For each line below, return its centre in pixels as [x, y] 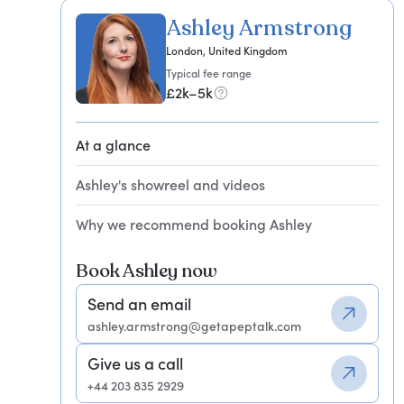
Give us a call [136, 363]
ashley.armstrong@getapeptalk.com [195, 326]
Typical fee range [209, 73]
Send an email [140, 304]
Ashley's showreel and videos [171, 185]
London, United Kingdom [227, 51]
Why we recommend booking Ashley [194, 225]
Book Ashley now [147, 271]
